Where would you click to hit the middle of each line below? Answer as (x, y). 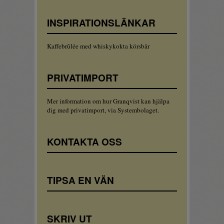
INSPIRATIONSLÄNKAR (101, 23)
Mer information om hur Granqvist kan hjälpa (108, 101)
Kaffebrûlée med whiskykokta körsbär (98, 46)
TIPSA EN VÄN (80, 180)
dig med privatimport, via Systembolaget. (103, 110)
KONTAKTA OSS (84, 142)
